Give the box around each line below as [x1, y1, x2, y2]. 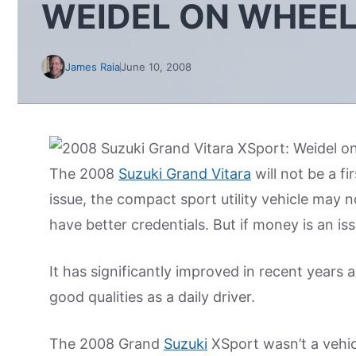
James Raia [65, 60, 120, 73]
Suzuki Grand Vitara [118, 165, 251, 182]
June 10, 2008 [121, 60, 192, 73]
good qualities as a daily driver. [49, 288, 255, 305]
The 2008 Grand [49, 335, 164, 352]
